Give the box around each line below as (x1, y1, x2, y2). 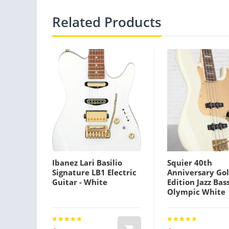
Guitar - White (52, 177, 107, 188)
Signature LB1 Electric (52, 167, 136, 178)
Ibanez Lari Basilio (52, 157, 122, 168)
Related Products (52, 13, 162, 32)
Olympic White (167, 187, 225, 197)
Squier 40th (167, 157, 212, 168)
